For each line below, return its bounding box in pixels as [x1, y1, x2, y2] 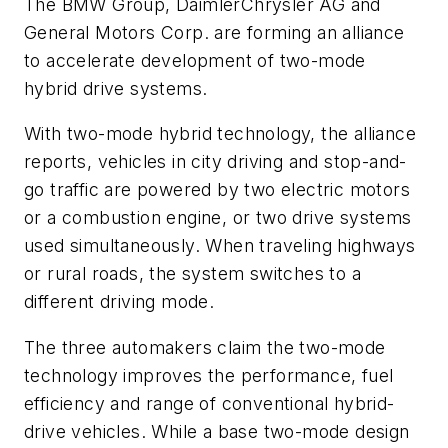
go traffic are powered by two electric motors [24, 179, 410, 201]
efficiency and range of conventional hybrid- [24, 392, 395, 414]
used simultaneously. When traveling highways [24, 235, 416, 257]
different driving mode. [24, 291, 215, 313]
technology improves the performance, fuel [24, 364, 394, 386]
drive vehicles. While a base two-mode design [24, 420, 410, 442]
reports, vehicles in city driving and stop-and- [24, 151, 407, 173]
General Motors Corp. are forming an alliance [24, 21, 405, 43]
